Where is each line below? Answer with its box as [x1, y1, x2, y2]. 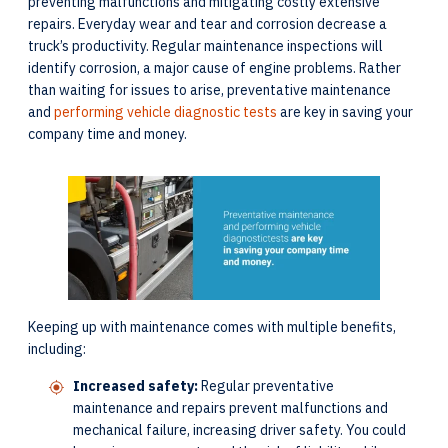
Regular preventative [198, 376, 334, 395]
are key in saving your [277, 103, 413, 121]
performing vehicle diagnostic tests [54, 103, 277, 121]
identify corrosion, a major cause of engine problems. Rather [28, 59, 401, 77]
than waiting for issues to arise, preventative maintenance [28, 81, 391, 99]
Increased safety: [73, 376, 198, 395]
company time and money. [28, 125, 190, 143]
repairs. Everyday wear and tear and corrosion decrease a [28, 15, 387, 33]
